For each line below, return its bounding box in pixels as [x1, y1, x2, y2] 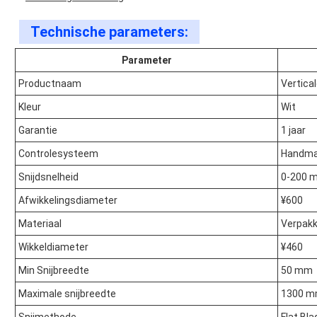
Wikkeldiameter [18, 241, 88, 253]
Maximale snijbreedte [18, 288, 116, 300]
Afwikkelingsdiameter [18, 195, 117, 207]
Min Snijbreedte [18, 265, 89, 277]
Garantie [18, 125, 57, 137]
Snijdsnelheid [18, 171, 79, 183]
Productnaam [18, 78, 81, 90]
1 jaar [281, 125, 306, 137]
